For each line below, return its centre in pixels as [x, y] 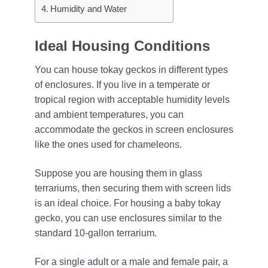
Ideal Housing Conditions [122, 46]
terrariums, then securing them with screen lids [133, 188]
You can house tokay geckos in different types [131, 70]
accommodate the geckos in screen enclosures [134, 130]
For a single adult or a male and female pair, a [131, 262]
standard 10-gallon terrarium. [96, 233]
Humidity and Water [89, 9]
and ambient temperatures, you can [109, 115]
